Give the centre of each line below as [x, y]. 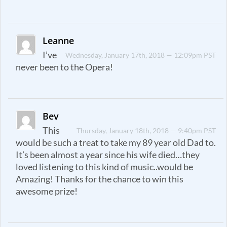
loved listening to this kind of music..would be [104, 167]
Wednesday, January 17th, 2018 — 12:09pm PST [141, 55]
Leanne [59, 41]
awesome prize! [47, 191]
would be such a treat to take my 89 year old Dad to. [116, 142]
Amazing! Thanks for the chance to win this [100, 179]
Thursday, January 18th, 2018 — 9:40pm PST [146, 130]
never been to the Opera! [64, 67]
